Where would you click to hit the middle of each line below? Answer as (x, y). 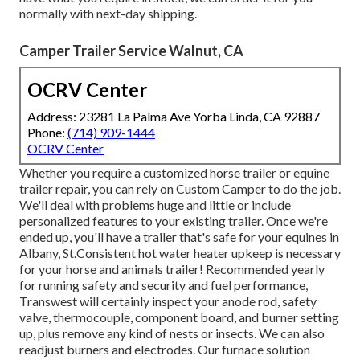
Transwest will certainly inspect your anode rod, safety (168, 301)
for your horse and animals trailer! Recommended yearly (172, 268)
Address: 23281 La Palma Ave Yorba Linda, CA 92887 (174, 116)
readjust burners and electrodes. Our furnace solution (165, 349)
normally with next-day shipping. (108, 13)
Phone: (47, 132)
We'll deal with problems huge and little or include (155, 204)
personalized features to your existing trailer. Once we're (174, 220)
